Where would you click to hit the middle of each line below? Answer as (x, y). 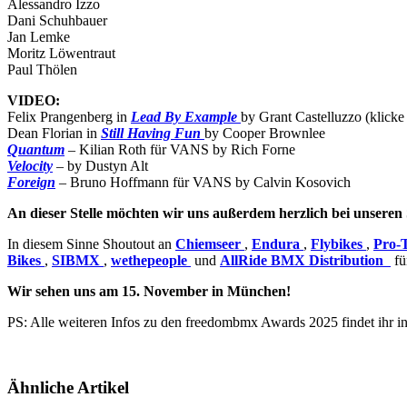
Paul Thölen (42, 69)
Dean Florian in (54, 133)
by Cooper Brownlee (265, 133)
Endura (276, 243)
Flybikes (337, 243)
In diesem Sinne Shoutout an (91, 243)
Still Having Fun (151, 133)
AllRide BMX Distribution (302, 260)
